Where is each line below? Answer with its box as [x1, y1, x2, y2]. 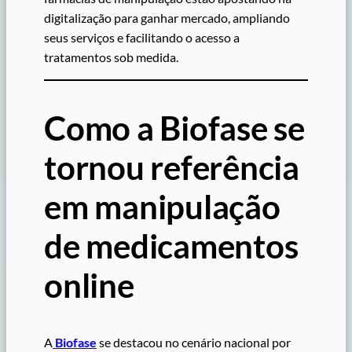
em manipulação [44, 187, 280, 227]
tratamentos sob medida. [44, 49, 178, 65]
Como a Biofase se [44, 108, 305, 148]
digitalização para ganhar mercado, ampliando [44, 10, 290, 26]
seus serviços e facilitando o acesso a [44, 30, 240, 46]
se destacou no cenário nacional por [97, 335, 291, 350]
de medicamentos [44, 226, 299, 266]
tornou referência [44, 148, 299, 188]
